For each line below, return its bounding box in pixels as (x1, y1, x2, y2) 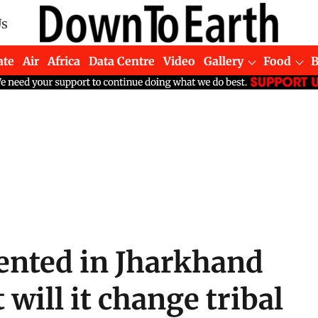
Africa (48, 53, 81, 68)
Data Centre (89, 53, 155, 68)
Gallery (204, 53, 244, 68)
